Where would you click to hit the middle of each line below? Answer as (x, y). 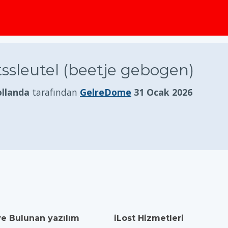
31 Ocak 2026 (163, 92)
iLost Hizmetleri (149, 218)
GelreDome (106, 92)
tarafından (55, 92)
